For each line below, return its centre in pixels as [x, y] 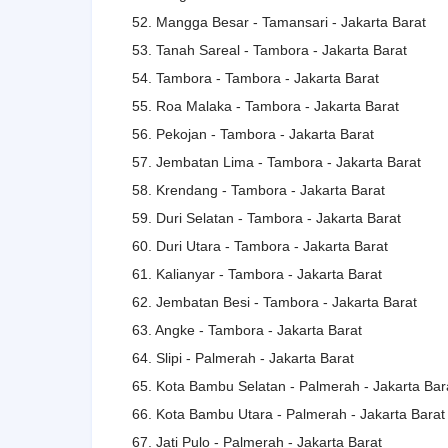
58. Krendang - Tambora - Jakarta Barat [258, 189]
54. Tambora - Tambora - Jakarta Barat [255, 77]
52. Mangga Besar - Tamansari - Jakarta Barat [279, 21]
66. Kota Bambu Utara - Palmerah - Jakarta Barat [288, 413]
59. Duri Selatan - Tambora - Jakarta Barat [266, 217]
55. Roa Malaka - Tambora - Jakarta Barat [265, 105]
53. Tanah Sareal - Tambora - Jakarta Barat [269, 49]
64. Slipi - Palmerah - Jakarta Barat [243, 357]
